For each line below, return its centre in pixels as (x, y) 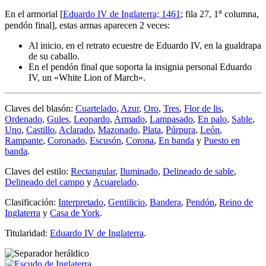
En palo (212, 119)
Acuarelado (115, 182)
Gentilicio (126, 202)
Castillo (40, 129)
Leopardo (92, 119)
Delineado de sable (198, 171)
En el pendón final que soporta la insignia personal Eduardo (140, 66)
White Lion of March (99, 77)
